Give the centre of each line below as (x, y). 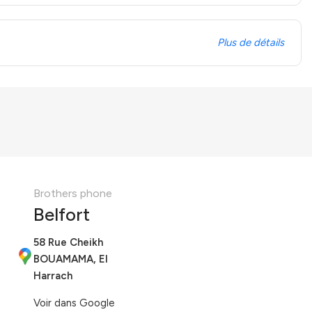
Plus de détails (252, 42)
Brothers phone (72, 193)
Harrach (53, 276)
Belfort (61, 214)
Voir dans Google (74, 303)
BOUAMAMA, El (70, 259)
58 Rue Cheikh (68, 242)
